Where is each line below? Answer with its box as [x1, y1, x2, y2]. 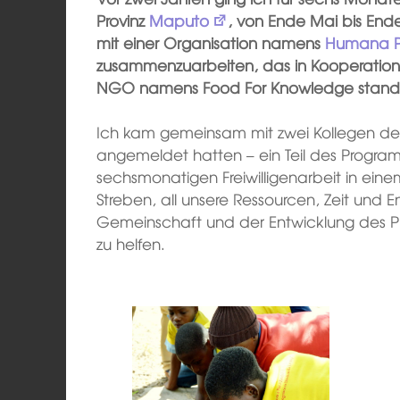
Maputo [149, 8, 210, 31]
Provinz [96, 8, 150, 31]
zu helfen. [96, 232, 166, 255]
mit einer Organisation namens [96, 30, 326, 54]
